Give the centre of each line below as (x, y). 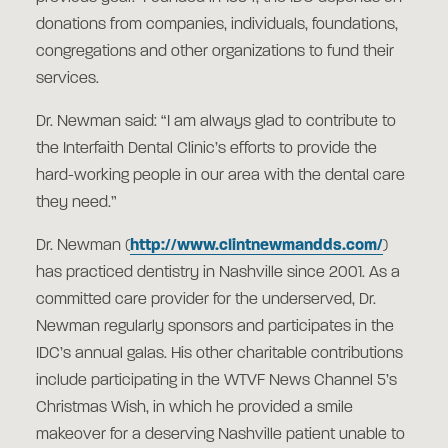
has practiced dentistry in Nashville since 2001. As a (218, 273)
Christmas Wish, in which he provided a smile (194, 408)
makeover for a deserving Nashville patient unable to (220, 435)
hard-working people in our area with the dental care (220, 176)
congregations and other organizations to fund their (215, 52)
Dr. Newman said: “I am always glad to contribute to (216, 122)
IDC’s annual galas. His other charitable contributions (219, 354)
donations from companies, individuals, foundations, (217, 25)
